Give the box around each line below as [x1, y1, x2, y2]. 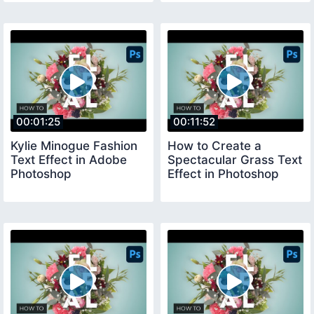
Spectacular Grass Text [168, 153, 302, 168]
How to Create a [168, 139, 261, 153]
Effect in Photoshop [168, 167, 279, 182]
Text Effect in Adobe [11, 153, 127, 168]
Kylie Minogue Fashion [11, 139, 137, 153]
